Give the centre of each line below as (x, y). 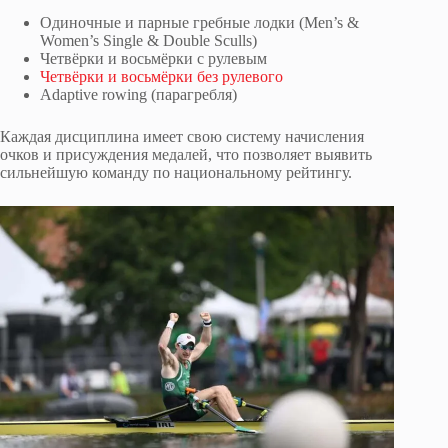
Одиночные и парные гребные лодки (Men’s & (199, 23)
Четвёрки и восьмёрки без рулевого (161, 77)
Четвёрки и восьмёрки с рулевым (153, 59)
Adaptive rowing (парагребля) (138, 95)
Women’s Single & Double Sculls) (148, 41)
